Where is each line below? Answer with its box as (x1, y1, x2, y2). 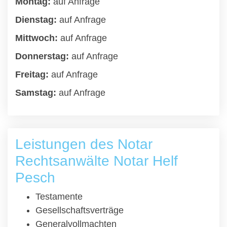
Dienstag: (15, 15, 57, 25)
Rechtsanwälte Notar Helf (15, 153, 178, 169)
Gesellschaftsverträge (35, 205, 124, 215)
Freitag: (15, 69, 49, 80)
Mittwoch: (15, 33, 58, 43)
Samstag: (15, 88, 56, 98)
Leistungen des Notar (15, 136, 153, 152)
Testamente (35, 192, 83, 202)
